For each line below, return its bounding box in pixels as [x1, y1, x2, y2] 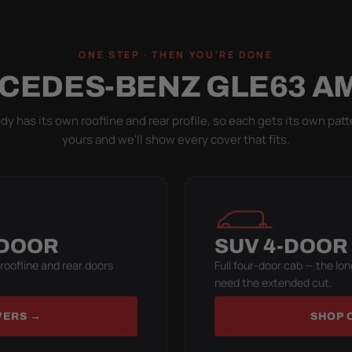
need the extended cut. [214, 274, 332, 290]
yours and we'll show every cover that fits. [62, 130, 290, 148]
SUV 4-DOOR [214, 234, 348, 257]
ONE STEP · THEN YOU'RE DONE [79, 47, 273, 61]
